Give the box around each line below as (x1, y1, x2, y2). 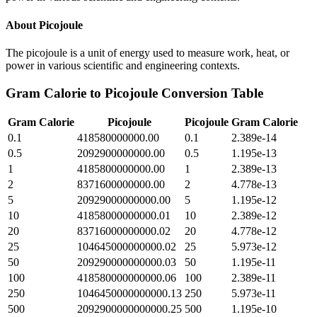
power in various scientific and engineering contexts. (6, 59, 240, 71)
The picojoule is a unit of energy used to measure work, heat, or (6, 46, 289, 59)
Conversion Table (158, 85, 263, 100)
